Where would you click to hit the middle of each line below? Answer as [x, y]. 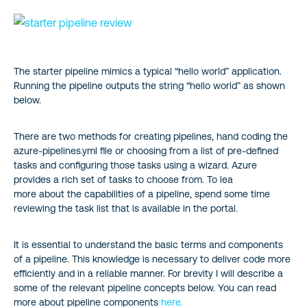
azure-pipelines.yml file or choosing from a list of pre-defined [146, 150]
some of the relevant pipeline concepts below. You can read [145, 287]
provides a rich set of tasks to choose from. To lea [123, 179]
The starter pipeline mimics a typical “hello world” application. [148, 71]
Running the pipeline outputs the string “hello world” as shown [149, 85]
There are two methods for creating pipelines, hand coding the [151, 136]
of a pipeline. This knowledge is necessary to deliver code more [152, 259]
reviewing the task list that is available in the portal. [126, 208]
